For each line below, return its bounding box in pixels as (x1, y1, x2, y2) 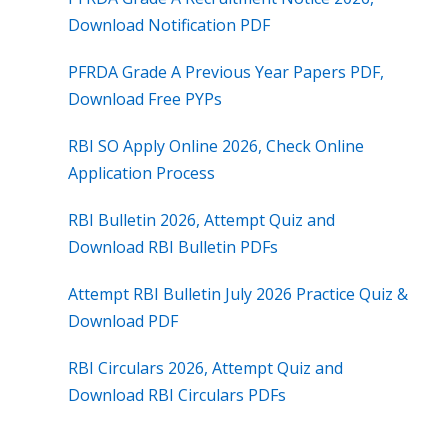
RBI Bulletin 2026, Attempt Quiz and (68, 209, 335, 232)
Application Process (68, 162, 215, 185)
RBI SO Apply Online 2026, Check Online (68, 135, 364, 158)
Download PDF (68, 310, 178, 333)
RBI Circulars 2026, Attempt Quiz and (68, 357, 343, 380)
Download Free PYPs (68, 88, 222, 111)
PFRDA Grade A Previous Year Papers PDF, (68, 61, 384, 84)
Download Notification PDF (68, 14, 270, 37)
